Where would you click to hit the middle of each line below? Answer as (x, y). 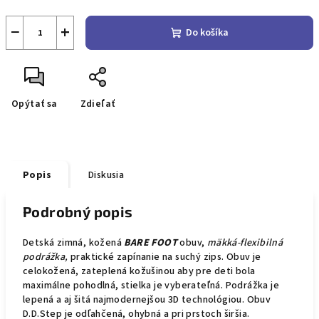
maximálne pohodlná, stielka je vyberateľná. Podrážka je (151, 286)
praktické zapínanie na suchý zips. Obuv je (164, 257)
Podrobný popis (78, 211)
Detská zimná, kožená (74, 243)
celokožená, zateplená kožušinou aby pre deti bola (139, 271)
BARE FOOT (152, 243)
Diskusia (106, 175)
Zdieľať (98, 104)
